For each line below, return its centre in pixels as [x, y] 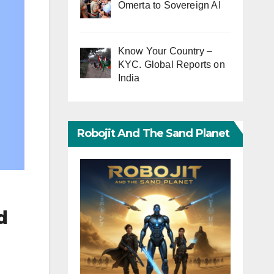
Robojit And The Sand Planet [153, 134]
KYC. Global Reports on [171, 65]
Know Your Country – [165, 51]
